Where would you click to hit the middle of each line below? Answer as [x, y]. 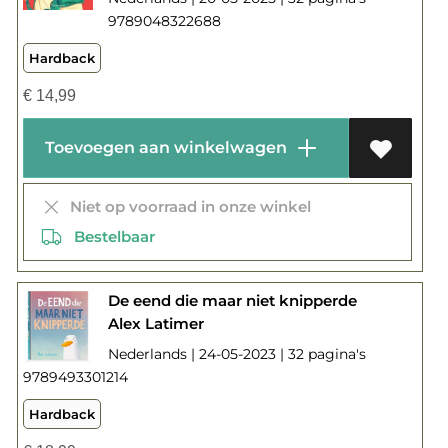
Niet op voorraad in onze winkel [186, 206]
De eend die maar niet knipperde [232, 300]
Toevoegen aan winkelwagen [163, 147]
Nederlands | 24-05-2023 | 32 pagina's [236, 353]
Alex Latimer [155, 323]
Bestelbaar [108, 236]
